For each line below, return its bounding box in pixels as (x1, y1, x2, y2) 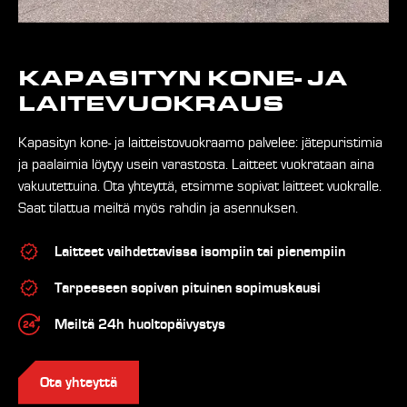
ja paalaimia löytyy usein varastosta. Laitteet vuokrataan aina (18, 155, 374, 173)
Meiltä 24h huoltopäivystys (55, 315, 225, 333)
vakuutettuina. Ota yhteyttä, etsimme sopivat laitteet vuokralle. (18, 177, 382, 194)
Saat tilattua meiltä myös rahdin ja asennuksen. (18, 199, 298, 216)
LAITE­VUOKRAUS (18, 90, 284, 117)
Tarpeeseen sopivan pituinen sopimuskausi (55, 279, 321, 296)
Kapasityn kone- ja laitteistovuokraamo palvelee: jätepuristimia (18, 134, 382, 151)
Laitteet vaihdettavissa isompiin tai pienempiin (55, 243, 345, 260)
